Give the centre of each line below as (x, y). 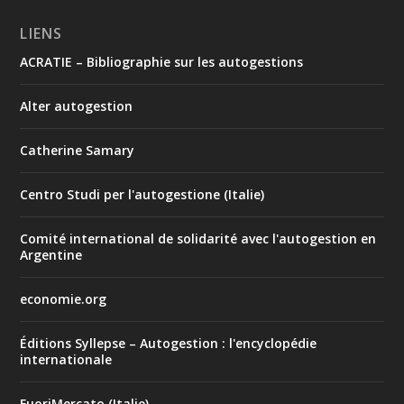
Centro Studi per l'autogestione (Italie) (142, 195)
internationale (66, 360)
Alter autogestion (77, 106)
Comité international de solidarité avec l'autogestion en (198, 239)
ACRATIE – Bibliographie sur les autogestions (162, 62)
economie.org (64, 299)
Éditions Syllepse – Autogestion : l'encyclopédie (169, 344)
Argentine (51, 255)
